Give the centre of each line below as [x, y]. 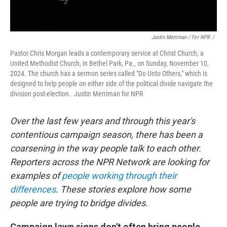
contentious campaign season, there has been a [106, 135]
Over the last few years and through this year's [103, 121]
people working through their [119, 176]
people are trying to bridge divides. [79, 203]
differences [33, 189]
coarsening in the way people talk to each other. [106, 148]
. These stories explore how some [123, 189]
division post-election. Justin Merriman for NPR [77, 94]
